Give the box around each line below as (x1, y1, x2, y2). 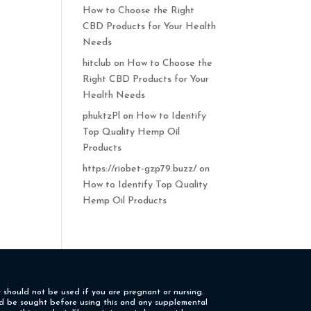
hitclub (83, 58, 112, 69)
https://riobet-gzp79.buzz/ (83, 163, 197, 174)
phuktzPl (83, 110, 121, 121)
